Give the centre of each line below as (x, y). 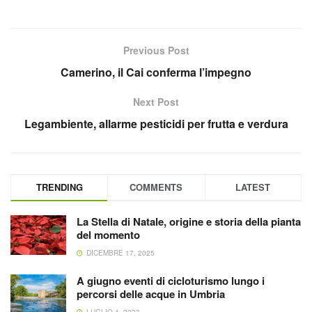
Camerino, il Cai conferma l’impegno (156, 72)
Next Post (156, 102)
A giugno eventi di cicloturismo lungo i (171, 281)
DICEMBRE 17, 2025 (119, 253)
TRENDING (59, 187)
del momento (108, 235)
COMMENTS (156, 187)
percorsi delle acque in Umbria (151, 294)
